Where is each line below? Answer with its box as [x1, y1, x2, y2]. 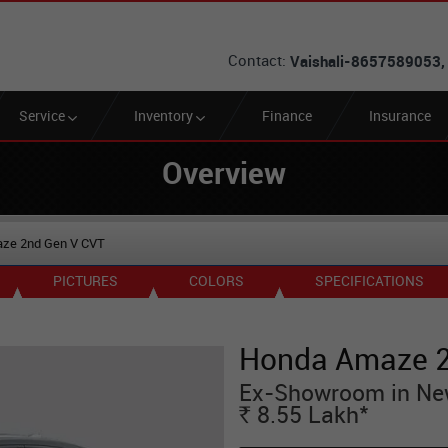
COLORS [189, 271, 244, 290]
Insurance [369, 106, 431, 125]
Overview [162, 152, 286, 193]
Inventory [134, 106, 196, 125]
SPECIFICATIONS [315, 271, 424, 290]
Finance [262, 106, 312, 125]
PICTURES [53, 271, 118, 290]
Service [19, 106, 68, 125]
